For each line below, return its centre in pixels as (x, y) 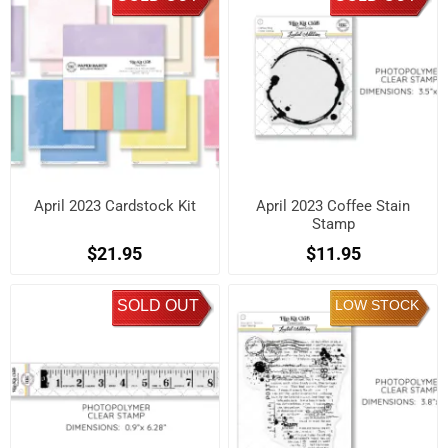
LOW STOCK (376, 304)
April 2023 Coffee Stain (333, 206)
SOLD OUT (157, 305)
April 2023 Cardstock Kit (114, 206)
